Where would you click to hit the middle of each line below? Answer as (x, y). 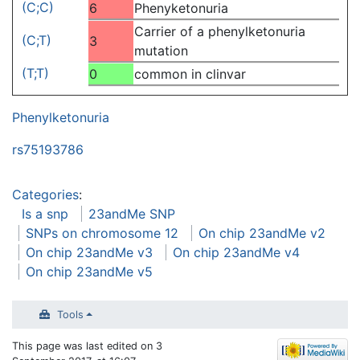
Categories (45, 194)
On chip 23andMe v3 (89, 252)
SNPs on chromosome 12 (102, 233)
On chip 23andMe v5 (89, 271)
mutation (161, 50)
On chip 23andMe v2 (262, 233)
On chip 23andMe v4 (236, 252)
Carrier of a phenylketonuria (220, 31)
